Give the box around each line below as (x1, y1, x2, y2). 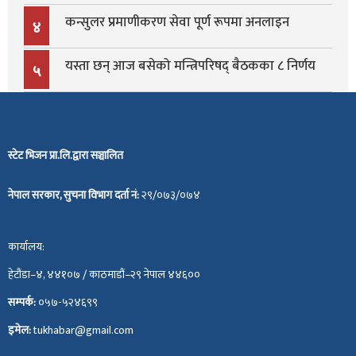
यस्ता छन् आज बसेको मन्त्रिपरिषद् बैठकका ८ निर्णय (65, 55, 315, 78)
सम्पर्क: (8, 293, 38, 312)
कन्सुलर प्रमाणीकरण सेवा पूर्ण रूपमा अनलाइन (65, 11, 289, 34)
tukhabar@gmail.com (33, 321, 133, 340)
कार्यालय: (8, 238, 44, 257)
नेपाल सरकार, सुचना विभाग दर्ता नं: (8, 186, 141, 205)
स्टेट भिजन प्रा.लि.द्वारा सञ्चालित (8, 146, 123, 165)
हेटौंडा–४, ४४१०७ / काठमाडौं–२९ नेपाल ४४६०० (8, 265, 200, 284)
